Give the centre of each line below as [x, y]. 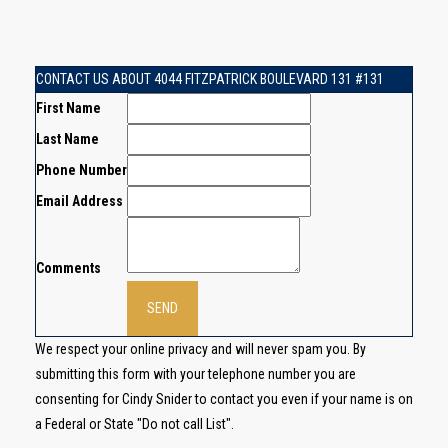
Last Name [67, 139]
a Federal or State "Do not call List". [134, 424]
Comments [68, 268]
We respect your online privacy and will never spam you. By [200, 349]
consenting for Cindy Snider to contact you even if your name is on [224, 399]
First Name [68, 108]
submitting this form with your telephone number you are [195, 374]
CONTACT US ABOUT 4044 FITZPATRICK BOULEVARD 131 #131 [210, 79]
